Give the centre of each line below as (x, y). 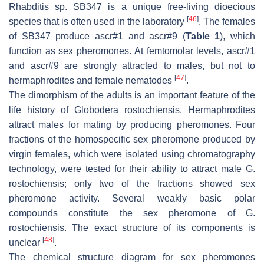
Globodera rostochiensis (127, 110)
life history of (42, 110)
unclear (26, 242)
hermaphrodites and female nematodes (92, 80)
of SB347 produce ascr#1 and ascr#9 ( (97, 36)
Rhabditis (29, 6)
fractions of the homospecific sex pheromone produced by (132, 139)
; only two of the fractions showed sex (160, 183)
